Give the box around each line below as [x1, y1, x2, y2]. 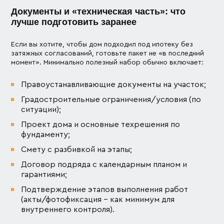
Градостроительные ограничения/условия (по [21, 95, 201, 103]
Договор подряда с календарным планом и [21, 160, 187, 168]
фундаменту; [21, 130, 70, 138]
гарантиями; [21, 170, 67, 178]
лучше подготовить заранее [11, 16, 137, 27]
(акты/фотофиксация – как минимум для [21, 195, 175, 203]
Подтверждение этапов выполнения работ [21, 185, 188, 193]
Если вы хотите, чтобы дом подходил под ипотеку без [11, 40, 193, 48]
